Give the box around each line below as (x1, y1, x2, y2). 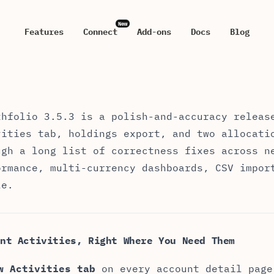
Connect (83, 26, 117, 37)
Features (24, 26, 64, 37)
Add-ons (137, 26, 171, 37)
